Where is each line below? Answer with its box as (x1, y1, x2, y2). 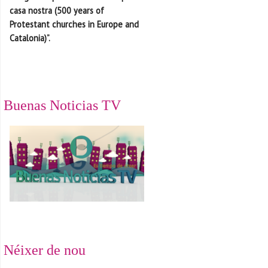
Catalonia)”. (10, 32, 50, 44)
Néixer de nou (4, 242, 86, 258)
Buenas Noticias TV (4, 98, 121, 114)
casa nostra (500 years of (10, 5, 104, 17)
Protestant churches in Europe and (10, 19, 139, 31)
